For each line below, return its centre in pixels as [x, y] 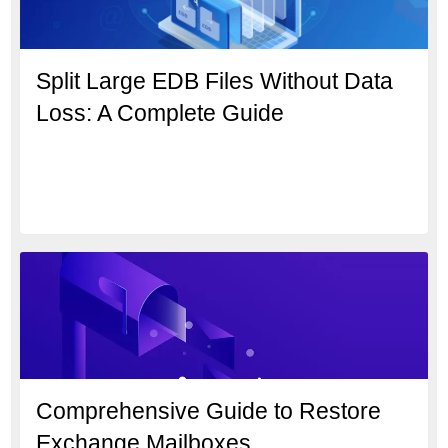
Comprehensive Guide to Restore [209, 410]
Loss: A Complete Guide [160, 112]
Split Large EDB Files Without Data [215, 80]
